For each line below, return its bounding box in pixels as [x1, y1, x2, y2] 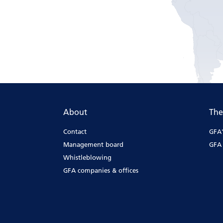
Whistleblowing [63, 153, 111, 162]
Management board [63, 140, 123, 149]
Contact [63, 127, 87, 136]
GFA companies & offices [63, 166, 138, 175]
